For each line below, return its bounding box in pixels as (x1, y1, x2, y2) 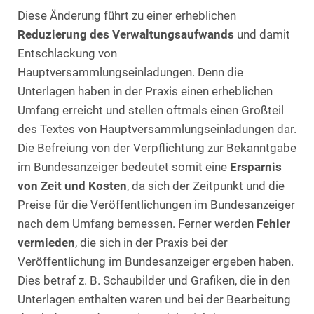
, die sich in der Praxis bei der (75, 236, 228, 250)
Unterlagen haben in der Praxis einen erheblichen (18, 85, 273, 99)
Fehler (257, 217, 290, 231)
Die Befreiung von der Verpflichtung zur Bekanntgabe (18, 142, 296, 156)
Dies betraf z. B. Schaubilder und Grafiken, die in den (18, 274, 290, 288)
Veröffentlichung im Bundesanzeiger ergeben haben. (18, 255, 294, 269)
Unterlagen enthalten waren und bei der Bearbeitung (18, 293, 291, 307)
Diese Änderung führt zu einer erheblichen (18, 9, 236, 23)
